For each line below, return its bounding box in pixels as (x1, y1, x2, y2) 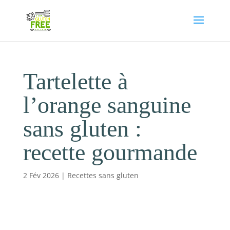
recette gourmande (23, 139, 197, 165)
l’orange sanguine (23, 92, 191, 118)
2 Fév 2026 (23, 170, 59, 180)
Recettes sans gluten (67, 170, 139, 180)
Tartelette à (23, 68, 128, 94)
